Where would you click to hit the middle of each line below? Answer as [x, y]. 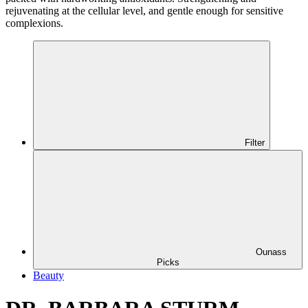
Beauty [48, 275]
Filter [255, 142]
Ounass [271, 252]
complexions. [34, 23]
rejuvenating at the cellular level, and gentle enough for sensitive [144, 10]
